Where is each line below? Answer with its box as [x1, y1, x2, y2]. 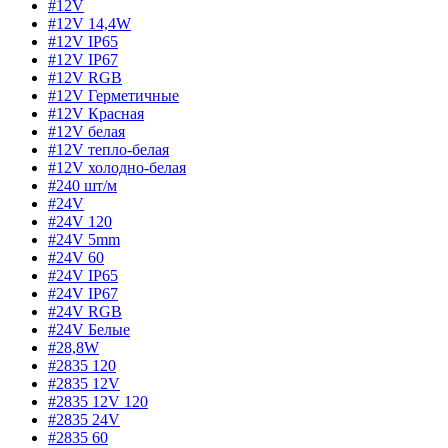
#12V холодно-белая [48, 158, 186, 176]
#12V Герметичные [48, 86, 179, 104]
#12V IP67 [48, 50, 118, 68]
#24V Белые [48, 320, 130, 338]
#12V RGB [48, 68, 122, 86]
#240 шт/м [48, 176, 117, 194]
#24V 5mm [48, 230, 120, 248]
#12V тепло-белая [48, 140, 169, 158]
